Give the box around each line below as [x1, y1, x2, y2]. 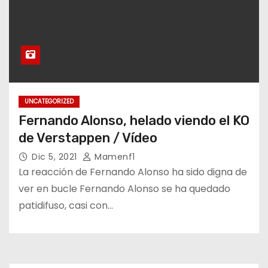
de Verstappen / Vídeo [19, 129, 157, 146]
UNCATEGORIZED [25, 96, 74, 106]
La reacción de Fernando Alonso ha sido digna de [19, 165, 247, 179]
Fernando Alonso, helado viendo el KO [19, 112, 249, 129]
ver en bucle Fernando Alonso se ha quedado [19, 181, 230, 196]
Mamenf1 [92, 150, 135, 163]
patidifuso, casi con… [19, 198, 113, 212]
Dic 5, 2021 [32, 150, 80, 163]
